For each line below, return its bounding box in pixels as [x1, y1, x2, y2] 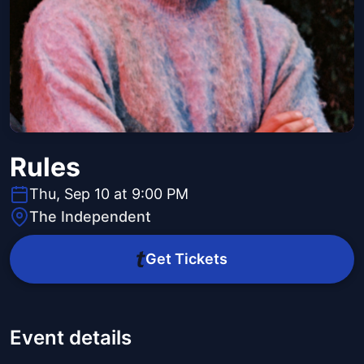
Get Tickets [145, 250, 227, 268]
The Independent [29, 208, 151, 226]
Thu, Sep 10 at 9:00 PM [29, 185, 188, 203]
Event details [10, 326, 132, 350]
